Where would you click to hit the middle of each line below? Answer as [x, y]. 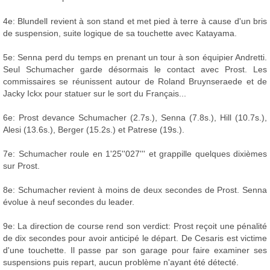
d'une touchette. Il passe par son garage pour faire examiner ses [135, 250]
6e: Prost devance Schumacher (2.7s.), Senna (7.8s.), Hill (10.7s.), [135, 118]
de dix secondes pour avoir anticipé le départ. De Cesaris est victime [135, 238]
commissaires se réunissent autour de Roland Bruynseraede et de [135, 82]
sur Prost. [21, 166]
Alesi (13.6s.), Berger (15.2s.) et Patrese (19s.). [94, 130]
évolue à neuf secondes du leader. [69, 202]
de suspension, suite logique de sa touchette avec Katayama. [120, 33]
